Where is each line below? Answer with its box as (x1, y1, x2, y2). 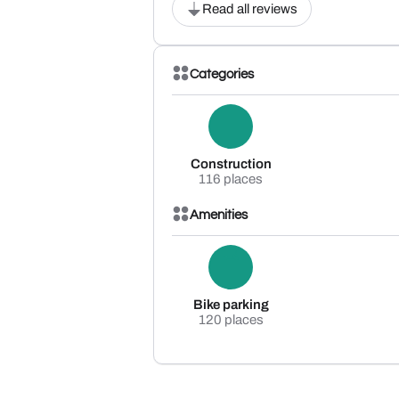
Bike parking (192, 297, 269, 312)
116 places (199, 171, 263, 186)
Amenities (190, 208, 248, 223)
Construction (190, 156, 272, 171)
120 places (198, 312, 264, 327)
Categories (190, 68, 254, 82)
